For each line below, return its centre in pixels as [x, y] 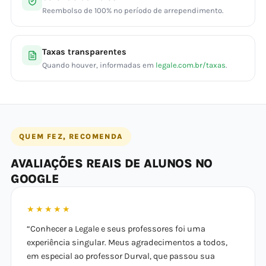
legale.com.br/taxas [191, 65]
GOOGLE [35, 179]
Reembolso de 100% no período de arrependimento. [133, 10]
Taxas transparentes [84, 52]
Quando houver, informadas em [99, 65]
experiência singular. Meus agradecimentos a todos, [127, 243]
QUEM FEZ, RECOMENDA [71, 137]
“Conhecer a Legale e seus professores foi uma [116, 229]
